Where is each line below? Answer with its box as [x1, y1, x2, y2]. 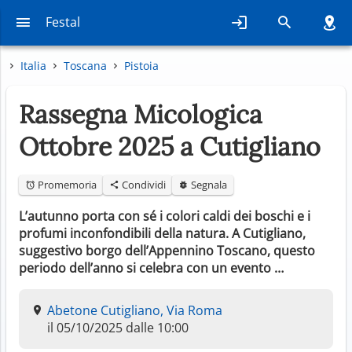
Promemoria [35, 177, 97, 192]
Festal [45, 13, 80, 31]
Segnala [189, 177, 227, 192]
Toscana [64, 57, 107, 73]
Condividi [119, 177, 166, 192]
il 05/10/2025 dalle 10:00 [47, 318, 189, 336]
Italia [20, 57, 46, 73]
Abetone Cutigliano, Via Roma [47, 301, 222, 319]
